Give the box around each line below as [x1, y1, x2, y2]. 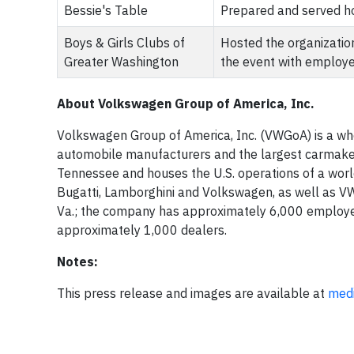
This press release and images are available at [57, 285, 328, 301]
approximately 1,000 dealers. [57, 222, 227, 238]
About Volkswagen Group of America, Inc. [57, 96, 314, 111]
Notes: [57, 254, 98, 269]
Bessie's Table [64, 2, 148, 18]
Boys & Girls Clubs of [64, 35, 185, 51]
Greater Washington [64, 54, 179, 70]
